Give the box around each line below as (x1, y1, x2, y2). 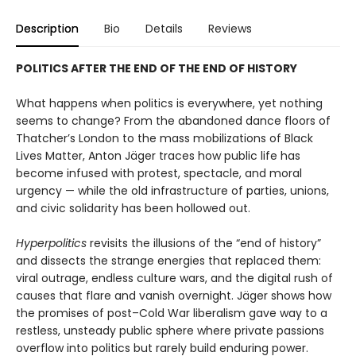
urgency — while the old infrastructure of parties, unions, (16, 183, 329, 199)
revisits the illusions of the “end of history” (90, 235, 321, 252)
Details (145, 21, 183, 37)
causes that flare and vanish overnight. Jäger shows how (16, 288, 331, 304)
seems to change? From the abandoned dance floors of (16, 113, 331, 130)
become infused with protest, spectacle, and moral (16, 165, 302, 182)
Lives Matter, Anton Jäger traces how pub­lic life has (16, 148, 300, 164)
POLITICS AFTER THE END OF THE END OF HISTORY (16, 60, 297, 77)
